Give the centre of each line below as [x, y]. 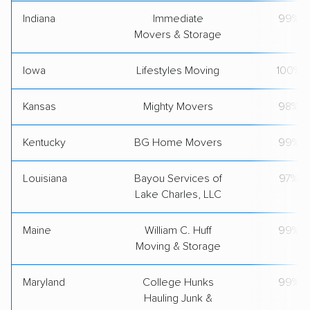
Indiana [39, 18]
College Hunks [178, 282]
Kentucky [44, 142]
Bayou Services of [178, 178]
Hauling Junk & [178, 298]
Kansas [39, 106]
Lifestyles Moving [178, 70]
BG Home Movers [178, 142]
